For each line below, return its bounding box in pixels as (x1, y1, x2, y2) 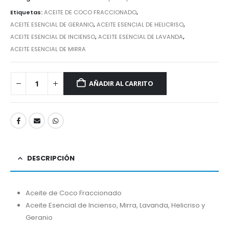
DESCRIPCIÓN (27, 153, 75, 163)
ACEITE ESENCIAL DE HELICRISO (97, 20, 184, 29)
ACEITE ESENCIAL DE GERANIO (10, 20, 94, 29)
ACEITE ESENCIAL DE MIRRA (10, 44, 86, 53)
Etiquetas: (10, 8, 44, 16)
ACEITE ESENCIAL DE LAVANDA (98, 32, 183, 41)
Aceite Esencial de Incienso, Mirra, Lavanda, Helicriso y (25, 200, 205, 210)
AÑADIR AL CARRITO (89, 79, 153, 88)
